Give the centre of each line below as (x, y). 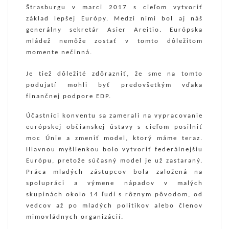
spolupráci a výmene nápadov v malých (114, 184)
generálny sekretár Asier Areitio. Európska (114, 30)
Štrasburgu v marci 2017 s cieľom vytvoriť (114, 8)
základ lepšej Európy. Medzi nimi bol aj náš (114, 19)
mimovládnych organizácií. (75, 217)
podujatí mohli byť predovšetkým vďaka (114, 85)
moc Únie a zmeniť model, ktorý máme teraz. (114, 139)
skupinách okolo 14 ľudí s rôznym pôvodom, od (114, 195)
